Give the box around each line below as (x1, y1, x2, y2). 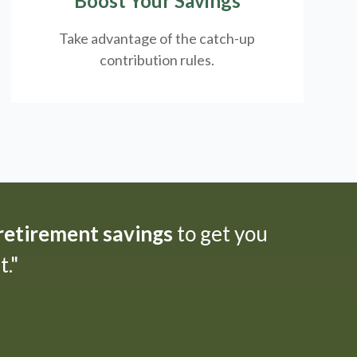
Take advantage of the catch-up (59, 29, 256, 47)
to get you (172, 220, 268, 246)
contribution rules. (100, 50, 215, 69)
